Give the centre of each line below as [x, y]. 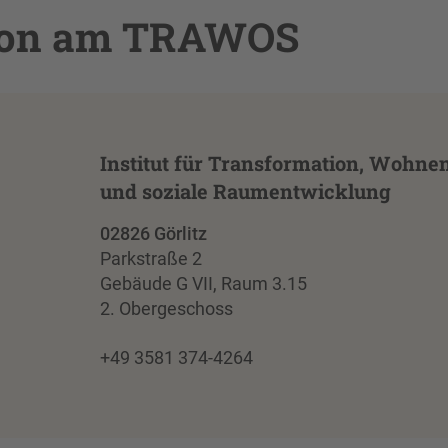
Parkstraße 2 [150, 258]
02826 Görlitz [153, 233]
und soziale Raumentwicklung [245, 190]
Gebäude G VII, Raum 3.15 [203, 283]
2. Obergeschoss [166, 308]
